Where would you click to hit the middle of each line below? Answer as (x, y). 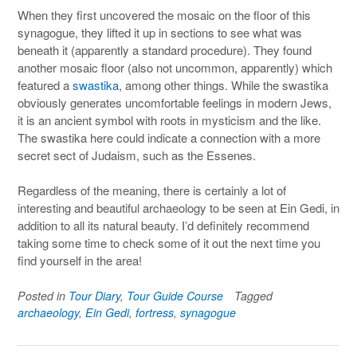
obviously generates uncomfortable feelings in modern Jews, (175, 102)
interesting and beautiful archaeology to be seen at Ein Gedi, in (178, 208)
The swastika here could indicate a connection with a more (169, 137)
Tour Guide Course (175, 295)
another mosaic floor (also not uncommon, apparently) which (175, 67)
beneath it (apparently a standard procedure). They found (165, 49)
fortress (155, 312)
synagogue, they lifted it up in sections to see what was (160, 32)
